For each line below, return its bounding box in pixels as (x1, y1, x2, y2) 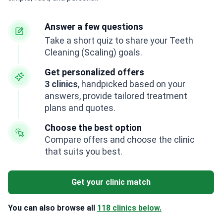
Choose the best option (45, 122, 142, 133)
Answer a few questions (45, 21, 143, 32)
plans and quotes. (45, 103, 115, 113)
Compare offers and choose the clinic (45, 134, 195, 145)
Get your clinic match (71, 177, 151, 187)
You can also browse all (8, 203, 97, 213)
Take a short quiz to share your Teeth (45, 35, 193, 46)
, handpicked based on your (78, 79, 185, 90)
